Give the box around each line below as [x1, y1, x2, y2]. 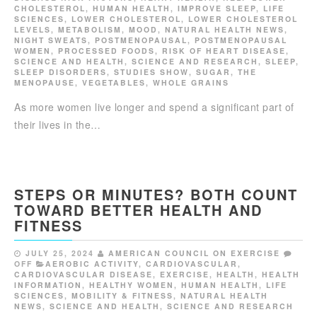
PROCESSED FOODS [58, 45, 155, 57]
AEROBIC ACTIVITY [45, 258, 139, 270]
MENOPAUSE [14, 77, 75, 88]
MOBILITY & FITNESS [71, 290, 173, 301]
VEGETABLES [82, 77, 146, 88]
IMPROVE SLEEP [178, 3, 256, 14]
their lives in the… [14, 117, 101, 132]
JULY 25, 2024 [25, 248, 94, 259]
